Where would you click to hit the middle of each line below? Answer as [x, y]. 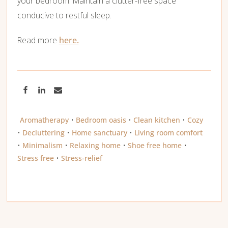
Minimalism [42, 146]
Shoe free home [154, 146]
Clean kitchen [156, 120]
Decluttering [43, 133]
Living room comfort [168, 133]
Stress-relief [81, 158]
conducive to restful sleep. [64, 16]
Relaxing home [95, 146]
